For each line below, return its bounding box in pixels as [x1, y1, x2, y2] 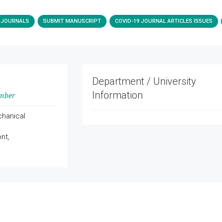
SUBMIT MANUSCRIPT [43, 18, 101, 24]
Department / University [92, 75, 196, 87]
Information [92, 89, 143, 101]
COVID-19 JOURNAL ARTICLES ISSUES [115, 18, 213, 24]
